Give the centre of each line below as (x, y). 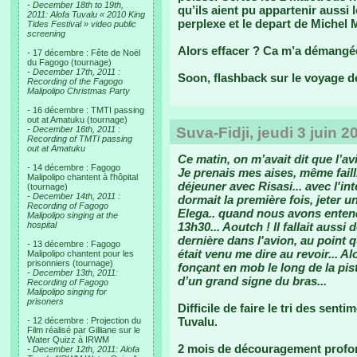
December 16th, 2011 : (76, 129)
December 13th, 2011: (75, 273)
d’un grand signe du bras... (252, 281)
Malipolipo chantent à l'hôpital (82, 177)
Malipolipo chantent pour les (80, 253)
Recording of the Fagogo (75, 81)
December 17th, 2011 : (76, 72)
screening (46, 33)
